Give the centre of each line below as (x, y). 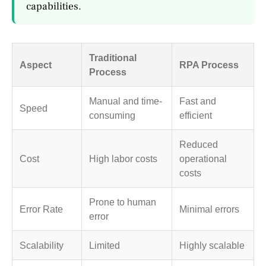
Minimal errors (209, 209)
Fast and (198, 101)
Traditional (113, 57)
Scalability (42, 245)
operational (203, 158)
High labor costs (123, 158)
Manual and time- (126, 101)
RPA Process (209, 64)
